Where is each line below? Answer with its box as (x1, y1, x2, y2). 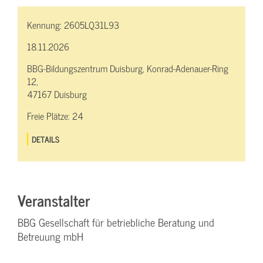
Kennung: (27, 17, 64, 33)
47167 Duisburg (27, 86, 87, 102)
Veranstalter (18, 187, 90, 213)
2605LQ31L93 (64, 17, 119, 33)
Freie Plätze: (27, 108, 72, 124)
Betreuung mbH (18, 228, 83, 245)
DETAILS (32, 132, 60, 146)
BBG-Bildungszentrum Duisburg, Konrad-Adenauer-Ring (27, 60, 228, 76)
